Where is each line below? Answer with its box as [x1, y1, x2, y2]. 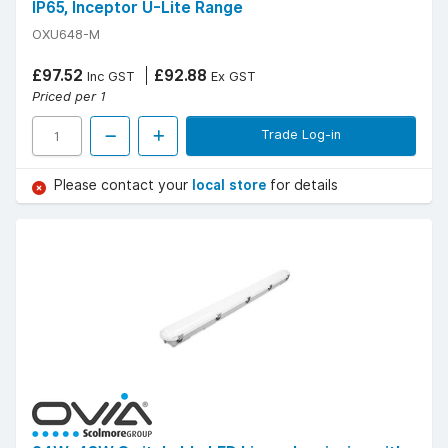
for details [270, 177, 338, 194]
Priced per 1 [32, 88, 106, 105]
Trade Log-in [261, 126, 341, 143]
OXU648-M [32, 26, 100, 43]
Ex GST [207, 68, 256, 85]
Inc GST [83, 68, 135, 85]
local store [192, 177, 270, 194]
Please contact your [54, 177, 192, 194]
